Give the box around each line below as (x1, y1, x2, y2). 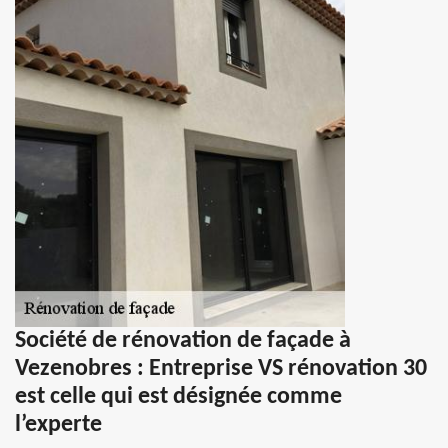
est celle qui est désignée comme (15, 385, 342, 410)
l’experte (15, 413, 102, 438)
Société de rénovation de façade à (15, 329, 351, 354)
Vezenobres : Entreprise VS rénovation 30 (15, 357, 427, 382)
